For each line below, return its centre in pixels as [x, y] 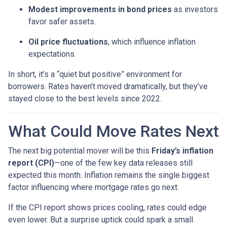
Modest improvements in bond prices [100, 9]
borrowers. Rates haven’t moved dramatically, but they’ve [108, 86]
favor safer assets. [62, 21]
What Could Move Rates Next [113, 131]
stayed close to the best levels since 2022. [85, 98]
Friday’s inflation [182, 150]
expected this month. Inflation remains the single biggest [109, 175]
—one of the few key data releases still [123, 163]
